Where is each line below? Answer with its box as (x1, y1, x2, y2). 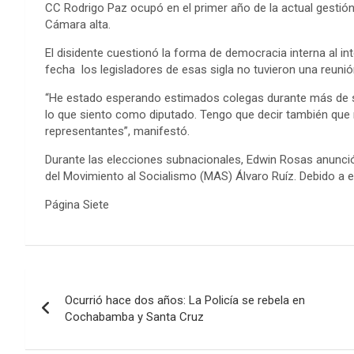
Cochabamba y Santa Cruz (65, 309, 204, 324)
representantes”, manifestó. (45, 123, 190, 138)
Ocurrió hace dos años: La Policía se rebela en (65, 292, 305, 307)
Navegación (24, 268, 157, 299)
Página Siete (45, 197, 109, 212)
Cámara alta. (45, 17, 111, 32)
